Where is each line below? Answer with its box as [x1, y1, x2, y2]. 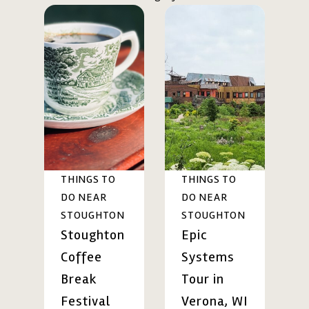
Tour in [181, 270, 224, 288]
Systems [181, 248, 235, 266]
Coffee [61, 248, 102, 266]
